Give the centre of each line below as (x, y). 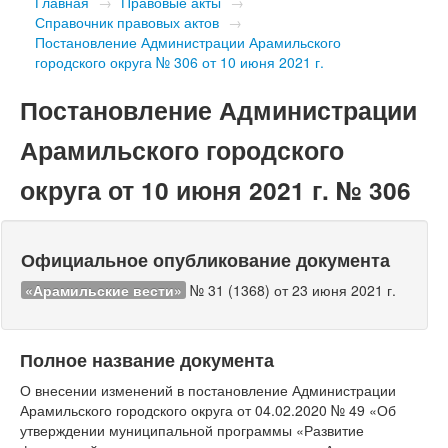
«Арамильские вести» (103, 289)
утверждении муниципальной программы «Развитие (192, 429)
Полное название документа (147, 359)
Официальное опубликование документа (205, 259)
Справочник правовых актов (127, 21)
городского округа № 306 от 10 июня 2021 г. (179, 61)
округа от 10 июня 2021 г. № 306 (215, 189)
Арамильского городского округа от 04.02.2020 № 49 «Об (208, 409)
